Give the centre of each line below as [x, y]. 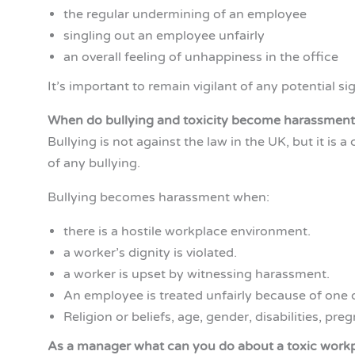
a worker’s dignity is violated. [150, 253]
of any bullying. [94, 164]
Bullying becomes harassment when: [158, 198]
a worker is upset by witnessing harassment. [197, 275]
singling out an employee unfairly [164, 36]
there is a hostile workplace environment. [187, 232]
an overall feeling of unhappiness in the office [201, 57]
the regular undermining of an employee [185, 15]
